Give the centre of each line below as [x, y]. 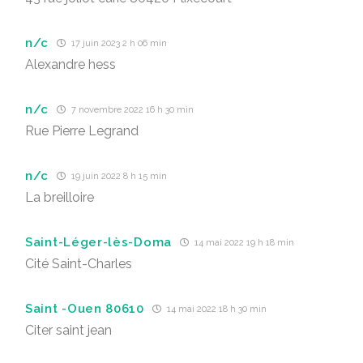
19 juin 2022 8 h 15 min [118, 176]
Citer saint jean [68, 330]
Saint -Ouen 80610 [85, 308]
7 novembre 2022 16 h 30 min [132, 110]
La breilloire [60, 197]
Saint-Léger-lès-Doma [98, 242]
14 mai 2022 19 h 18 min [243, 243]
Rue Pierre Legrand [82, 131]
